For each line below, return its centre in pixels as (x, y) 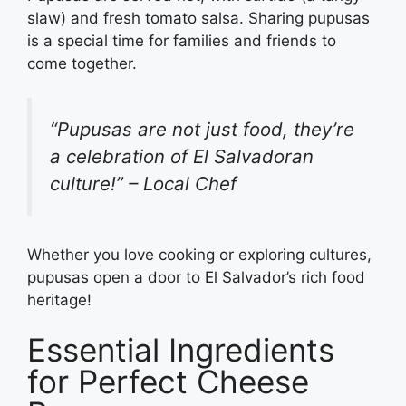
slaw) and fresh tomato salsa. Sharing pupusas (198, 18)
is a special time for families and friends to (182, 40)
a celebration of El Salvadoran (182, 157)
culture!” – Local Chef (143, 184)
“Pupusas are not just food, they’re (202, 130)
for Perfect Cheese (168, 382)
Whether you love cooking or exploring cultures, (199, 254)
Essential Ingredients (181, 350)
